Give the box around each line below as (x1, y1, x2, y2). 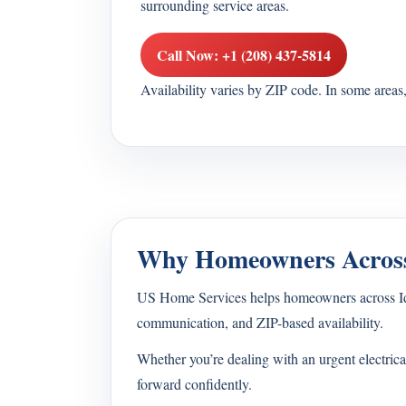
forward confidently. (137, 374, 252, 393)
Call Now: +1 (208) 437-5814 (157, 44, 331, 65)
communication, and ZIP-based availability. (137, 313, 383, 332)
